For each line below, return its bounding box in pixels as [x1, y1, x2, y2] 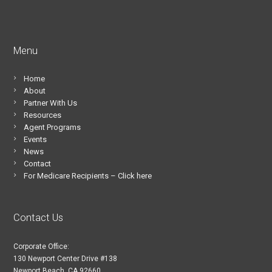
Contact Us [13, 211, 64, 223]
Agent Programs [24, 123, 81, 132]
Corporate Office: [13, 242, 70, 251]
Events [24, 135, 47, 144]
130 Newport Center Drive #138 [13, 254, 118, 263]
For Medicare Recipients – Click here [24, 171, 152, 181]
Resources [24, 110, 62, 120]
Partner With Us [24, 98, 78, 108]
